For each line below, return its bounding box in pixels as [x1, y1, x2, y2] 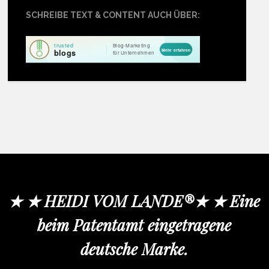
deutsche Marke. [80, 238, 189, 259]
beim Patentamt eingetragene [37, 214, 232, 235]
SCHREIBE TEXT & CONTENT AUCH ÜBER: [26, 10, 201, 20]
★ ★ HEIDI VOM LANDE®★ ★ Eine [8, 190, 261, 211]
